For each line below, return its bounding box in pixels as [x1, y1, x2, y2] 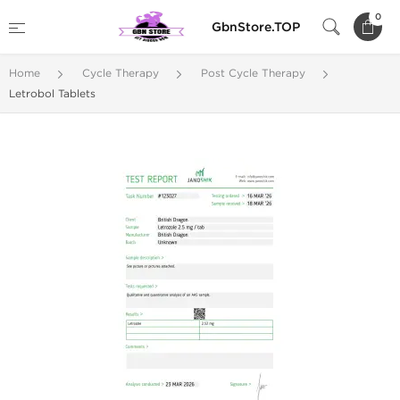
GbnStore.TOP [212, 19, 300, 35]
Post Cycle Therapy [201, 67, 305, 79]
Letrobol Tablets [9, 87, 96, 100]
